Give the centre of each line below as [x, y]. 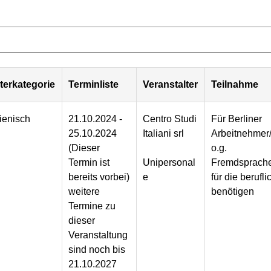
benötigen [233, 192]
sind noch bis [97, 250]
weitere [84, 192]
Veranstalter [171, 85]
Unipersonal [169, 163]
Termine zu [92, 206]
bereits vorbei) [99, 177]
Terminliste [94, 85]
